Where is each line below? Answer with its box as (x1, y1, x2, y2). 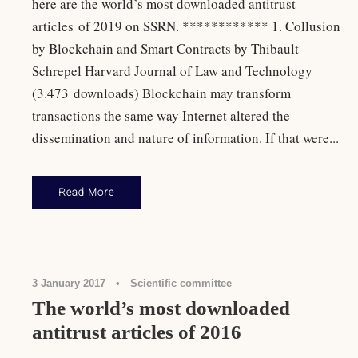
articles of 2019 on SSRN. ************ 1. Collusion (32, 16, 340, 35)
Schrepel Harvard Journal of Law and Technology (32, 61, 312, 80)
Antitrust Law (217, 217, 273, 229)
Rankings (277, 217, 320, 229)
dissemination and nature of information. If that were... (32, 128, 339, 147)
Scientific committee (130, 276, 232, 289)
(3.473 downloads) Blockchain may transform (32, 83, 291, 102)
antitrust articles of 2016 (32, 320, 241, 343)
